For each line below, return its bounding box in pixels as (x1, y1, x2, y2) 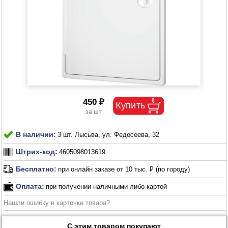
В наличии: (16, 130, 56, 139)
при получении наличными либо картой (46, 182, 167, 190)
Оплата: (16, 182, 45, 191)
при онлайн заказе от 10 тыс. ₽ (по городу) (58, 165, 190, 174)
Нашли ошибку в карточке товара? (4, 198, 110, 207)
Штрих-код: (16, 148, 58, 156)
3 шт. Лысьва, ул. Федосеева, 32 (58, 130, 160, 138)
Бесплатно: (16, 165, 57, 174)
